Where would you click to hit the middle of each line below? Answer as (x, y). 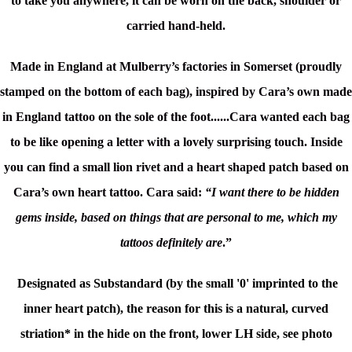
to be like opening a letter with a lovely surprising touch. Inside (176, 142)
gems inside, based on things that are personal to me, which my (176, 218)
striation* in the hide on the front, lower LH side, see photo (176, 334)
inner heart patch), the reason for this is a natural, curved (176, 309)
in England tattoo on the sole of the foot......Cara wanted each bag (176, 117)
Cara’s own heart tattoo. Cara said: (109, 192)
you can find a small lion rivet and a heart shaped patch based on (176, 167)
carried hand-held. (176, 26)
